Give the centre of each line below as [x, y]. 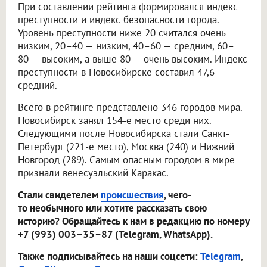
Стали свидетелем [59, 195]
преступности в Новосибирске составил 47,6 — [121, 72]
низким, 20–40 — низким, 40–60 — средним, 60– [126, 46]
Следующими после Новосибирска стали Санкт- [124, 134]
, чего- [178, 195]
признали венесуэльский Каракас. [93, 173]
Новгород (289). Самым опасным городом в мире [126, 160]
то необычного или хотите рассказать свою [112, 208]
